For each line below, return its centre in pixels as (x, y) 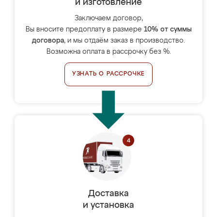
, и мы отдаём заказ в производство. (124, 41)
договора (48, 41)
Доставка (108, 194)
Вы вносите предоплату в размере (85, 30)
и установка (108, 205)
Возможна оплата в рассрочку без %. (108, 52)
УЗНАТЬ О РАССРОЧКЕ (108, 74)
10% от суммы (168, 30)
